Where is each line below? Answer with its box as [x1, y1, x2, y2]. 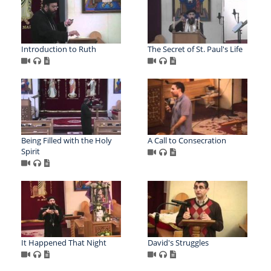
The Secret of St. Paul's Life [147, 44, 243, 55]
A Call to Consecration [147, 135, 226, 146]
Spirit [21, 146, 40, 157]
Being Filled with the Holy [21, 135, 112, 146]
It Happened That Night [21, 237, 106, 249]
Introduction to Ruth [21, 44, 96, 55]
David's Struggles [147, 237, 209, 249]
